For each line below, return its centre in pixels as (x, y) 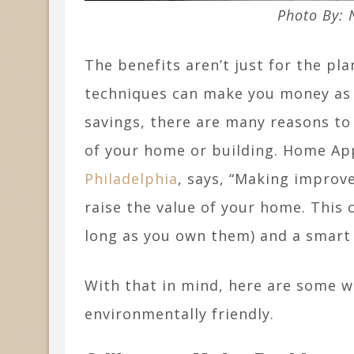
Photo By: (313, 15)
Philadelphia (131, 179)
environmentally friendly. (179, 314)
